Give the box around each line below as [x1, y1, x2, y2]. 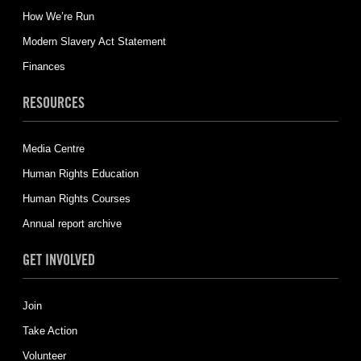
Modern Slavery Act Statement [22, 35, 166, 48]
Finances [22, 60, 65, 73]
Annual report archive [22, 217, 122, 230]
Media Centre [22, 142, 85, 155]
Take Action [22, 324, 77, 337]
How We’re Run [22, 10, 94, 23]
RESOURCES [22, 93, 85, 111]
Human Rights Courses [22, 192, 131, 205]
